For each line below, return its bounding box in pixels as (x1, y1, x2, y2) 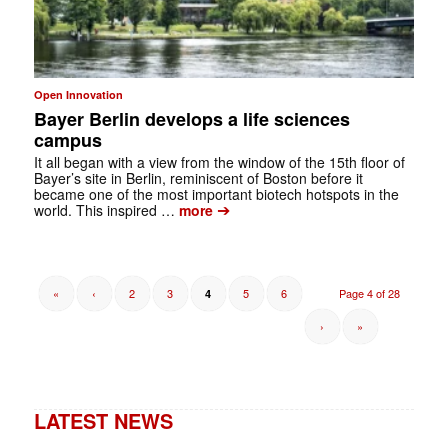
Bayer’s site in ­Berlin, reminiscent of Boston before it (33, 168, 363, 189)
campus (33, 127, 102, 154)
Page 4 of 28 (339, 285, 401, 302)
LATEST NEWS (33, 406, 173, 436)
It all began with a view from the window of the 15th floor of (33, 152, 405, 173)
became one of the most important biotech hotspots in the (33, 184, 399, 205)
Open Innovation (33, 87, 123, 103)
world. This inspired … (33, 200, 175, 221)
